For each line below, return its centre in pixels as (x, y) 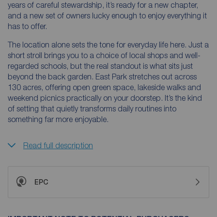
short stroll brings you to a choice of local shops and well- (104, 55)
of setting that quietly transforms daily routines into (92, 108)
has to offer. (27, 26)
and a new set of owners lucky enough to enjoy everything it (107, 15)
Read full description (58, 145)
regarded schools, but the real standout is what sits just (100, 66)
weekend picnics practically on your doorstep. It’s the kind (105, 98)
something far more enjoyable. (58, 119)
